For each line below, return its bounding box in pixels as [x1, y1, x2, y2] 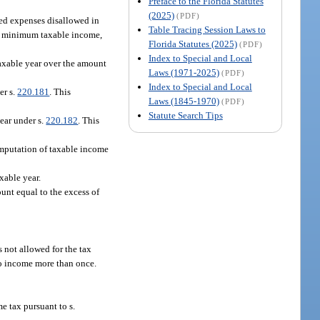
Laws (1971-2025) [148, 66, 219, 78]
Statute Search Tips [148, 109, 223, 121]
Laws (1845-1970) [148, 95, 219, 106]
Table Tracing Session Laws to [148, 24, 266, 35]
